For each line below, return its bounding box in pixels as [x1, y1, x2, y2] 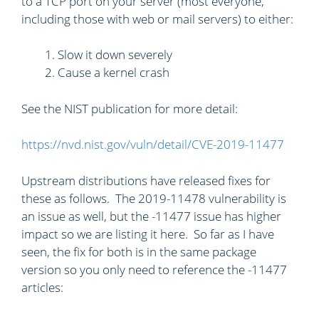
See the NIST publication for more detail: [21, 100, 238, 117]
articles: [21, 278, 63, 296]
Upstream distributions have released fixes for [21, 172, 271, 189]
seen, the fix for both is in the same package [21, 243, 256, 260]
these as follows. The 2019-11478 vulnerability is [21, 189, 286, 206]
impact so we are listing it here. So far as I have [21, 225, 274, 242]
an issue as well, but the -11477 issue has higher [21, 207, 281, 224]
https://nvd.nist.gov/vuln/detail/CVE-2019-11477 [21, 136, 284, 152]
